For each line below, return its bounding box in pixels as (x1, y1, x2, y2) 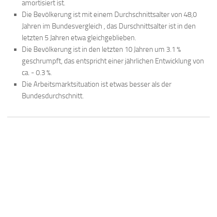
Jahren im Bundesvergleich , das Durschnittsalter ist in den (22, 21, 196, 31)
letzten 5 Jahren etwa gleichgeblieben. (22, 33, 136, 42)
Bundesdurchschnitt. (22, 91, 84, 100)
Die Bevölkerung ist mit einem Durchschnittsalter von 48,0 (22, 10, 197, 19)
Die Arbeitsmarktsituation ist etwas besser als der (22, 79, 171, 89)
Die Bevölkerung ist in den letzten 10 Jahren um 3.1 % (22, 45, 181, 54)
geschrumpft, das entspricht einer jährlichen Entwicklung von (22, 56, 204, 65)
